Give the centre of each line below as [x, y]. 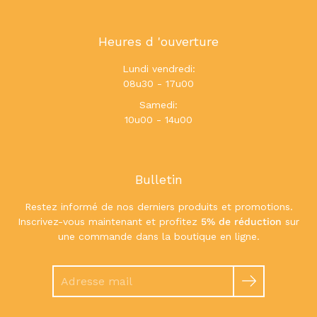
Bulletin [158, 179]
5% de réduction [241, 221]
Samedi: [158, 104]
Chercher [73, 271]
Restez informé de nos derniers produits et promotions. [158, 206]
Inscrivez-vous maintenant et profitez [109, 221]
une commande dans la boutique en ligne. [158, 236]
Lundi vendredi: [158, 69]
